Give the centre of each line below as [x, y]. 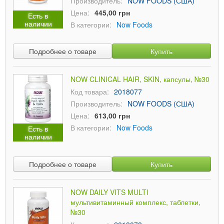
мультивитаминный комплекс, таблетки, [135, 202]
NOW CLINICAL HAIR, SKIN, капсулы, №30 [140, 79]
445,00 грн [112, 12]
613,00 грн [112, 115]
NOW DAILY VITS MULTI [109, 192]
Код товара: [90, 91]
